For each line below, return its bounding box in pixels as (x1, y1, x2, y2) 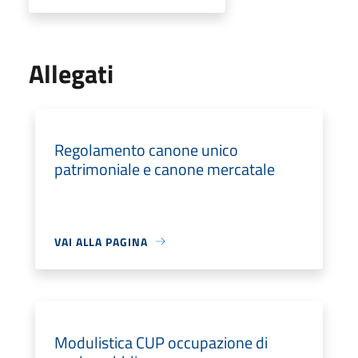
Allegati (29, 54, 113, 93)
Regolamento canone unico (54, 137, 238, 162)
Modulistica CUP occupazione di (54, 329, 268, 355)
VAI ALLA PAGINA (54, 233, 148, 250)
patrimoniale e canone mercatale (54, 156, 275, 181)
